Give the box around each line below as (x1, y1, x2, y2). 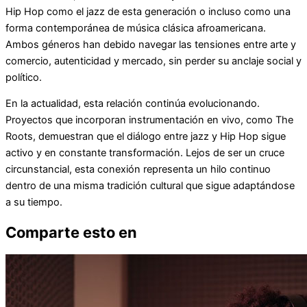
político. (5, 71, 42, 84)
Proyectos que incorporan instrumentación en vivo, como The (5, 114, 293, 127)
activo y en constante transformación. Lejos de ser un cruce (5, 147, 284, 160)
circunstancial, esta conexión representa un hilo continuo (5, 163, 271, 176)
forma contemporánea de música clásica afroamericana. (5, 21, 266, 34)
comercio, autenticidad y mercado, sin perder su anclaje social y (5, 54, 302, 67)
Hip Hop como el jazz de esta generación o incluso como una (5, 5, 291, 18)
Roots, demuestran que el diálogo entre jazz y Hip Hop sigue (5, 130, 286, 143)
